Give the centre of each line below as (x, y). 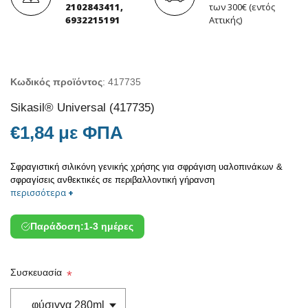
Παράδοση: (57, 226)
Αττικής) (225, 20)
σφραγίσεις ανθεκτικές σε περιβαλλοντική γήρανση (112, 179)
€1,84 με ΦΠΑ (67, 132)
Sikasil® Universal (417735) (82, 107)
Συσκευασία (36, 273)
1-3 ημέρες (109, 226)
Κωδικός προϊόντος (56, 81)
